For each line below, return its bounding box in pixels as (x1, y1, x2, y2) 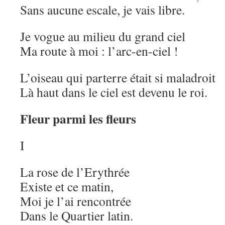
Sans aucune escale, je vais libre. (20, 1, 185, 18)
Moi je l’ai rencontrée (20, 192, 131, 209)
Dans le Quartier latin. (20, 207, 133, 224)
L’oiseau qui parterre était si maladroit (20, 69, 215, 86)
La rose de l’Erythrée (20, 163, 130, 180)
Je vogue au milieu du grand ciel (20, 28, 185, 45)
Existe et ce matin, (20, 178, 114, 195)
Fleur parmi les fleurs (20, 109, 136, 128)
